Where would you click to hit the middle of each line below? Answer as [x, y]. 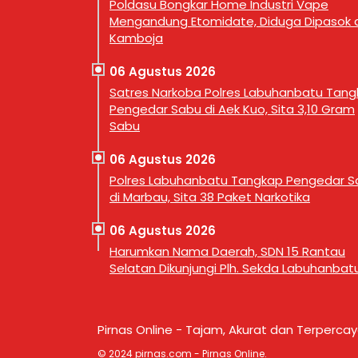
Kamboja [136, 38]
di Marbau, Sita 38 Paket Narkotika [210, 197]
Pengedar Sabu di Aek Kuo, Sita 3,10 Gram [232, 109]
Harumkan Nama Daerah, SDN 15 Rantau [227, 251]
